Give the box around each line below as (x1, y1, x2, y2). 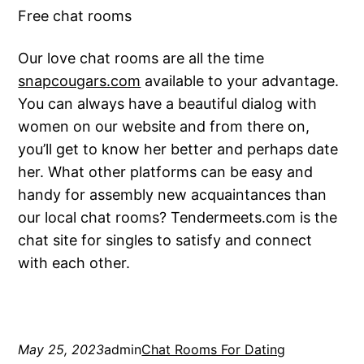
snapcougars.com (18, 72, 141, 90)
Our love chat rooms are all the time (18, 50, 265, 67)
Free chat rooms (18, 7, 132, 25)
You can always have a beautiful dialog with (18, 95, 318, 113)
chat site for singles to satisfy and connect (18, 232, 313, 249)
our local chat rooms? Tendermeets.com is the (18, 209, 338, 227)
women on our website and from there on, (18, 118, 310, 136)
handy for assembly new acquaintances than (18, 186, 327, 204)
